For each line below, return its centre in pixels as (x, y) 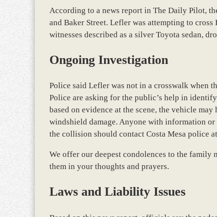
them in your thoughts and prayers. (109, 167)
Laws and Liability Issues (117, 192)
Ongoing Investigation (109, 60)
